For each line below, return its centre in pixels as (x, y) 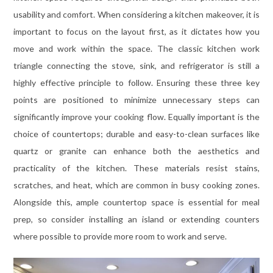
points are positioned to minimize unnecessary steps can (136, 100)
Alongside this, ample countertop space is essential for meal (136, 202)
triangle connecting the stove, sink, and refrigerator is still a (136, 66)
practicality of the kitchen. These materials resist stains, (136, 168)
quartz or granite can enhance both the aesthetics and (136, 151)
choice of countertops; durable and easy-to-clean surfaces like (136, 134)
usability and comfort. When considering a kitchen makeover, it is (136, 15)
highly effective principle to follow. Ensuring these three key (136, 83)
